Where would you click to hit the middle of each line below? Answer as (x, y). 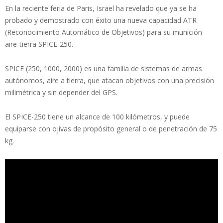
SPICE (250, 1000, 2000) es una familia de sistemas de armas (104, 68)
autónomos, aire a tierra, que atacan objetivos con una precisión (110, 80)
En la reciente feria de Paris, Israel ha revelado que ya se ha (101, 8)
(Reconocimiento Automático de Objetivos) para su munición (104, 32)
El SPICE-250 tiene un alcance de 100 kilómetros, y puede (97, 116)
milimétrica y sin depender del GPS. (61, 92)
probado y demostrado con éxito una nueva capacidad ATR (101, 20)
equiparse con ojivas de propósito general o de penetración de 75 (111, 128)
